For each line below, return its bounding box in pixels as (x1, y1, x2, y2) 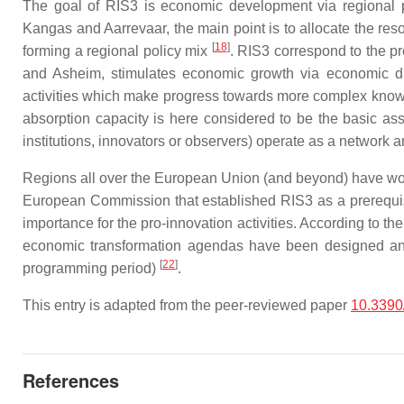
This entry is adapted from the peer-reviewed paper (23, 297, 351, 313)
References (23, 366, 119, 393)
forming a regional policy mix (23, 42, 212, 59)
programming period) (23, 260, 160, 276)
